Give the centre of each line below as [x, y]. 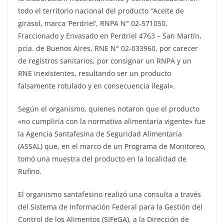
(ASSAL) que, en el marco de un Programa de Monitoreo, [112, 146]
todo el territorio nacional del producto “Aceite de [101, 11]
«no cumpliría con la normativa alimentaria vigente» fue [112, 121]
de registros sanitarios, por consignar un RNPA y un [105, 61]
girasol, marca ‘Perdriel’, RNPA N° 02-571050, [93, 23]
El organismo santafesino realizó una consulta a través [109, 194]
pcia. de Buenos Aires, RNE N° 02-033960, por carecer [108, 48]
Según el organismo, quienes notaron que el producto [109, 109]
